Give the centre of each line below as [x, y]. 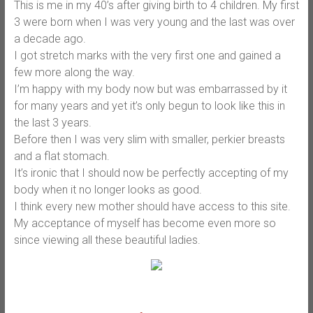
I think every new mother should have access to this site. [152, 206]
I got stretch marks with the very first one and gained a [147, 55]
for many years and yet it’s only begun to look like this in [149, 105]
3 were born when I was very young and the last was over [154, 22]
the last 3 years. [52, 122]
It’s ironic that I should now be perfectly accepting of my [151, 173]
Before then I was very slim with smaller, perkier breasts [149, 139]
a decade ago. [50, 38]
